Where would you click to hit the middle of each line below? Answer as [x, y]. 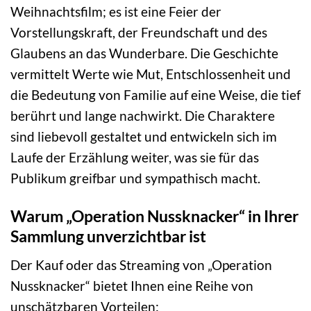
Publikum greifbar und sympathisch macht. [135, 178]
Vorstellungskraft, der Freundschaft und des [139, 33]
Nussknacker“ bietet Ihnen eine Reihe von [132, 285]
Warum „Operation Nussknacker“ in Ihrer [154, 216]
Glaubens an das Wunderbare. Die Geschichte [144, 53]
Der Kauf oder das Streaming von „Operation [141, 264]
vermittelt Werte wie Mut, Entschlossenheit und [151, 74]
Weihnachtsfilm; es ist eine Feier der [116, 12]
